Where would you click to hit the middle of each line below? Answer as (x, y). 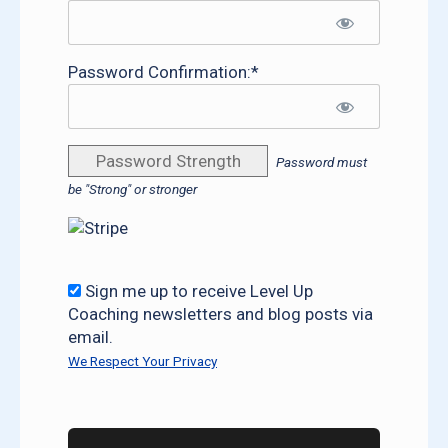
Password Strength (168, 161)
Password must (321, 162)
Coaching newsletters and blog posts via (220, 313)
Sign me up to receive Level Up (199, 290)
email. (90, 336)
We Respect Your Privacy (142, 360)
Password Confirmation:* (163, 72)
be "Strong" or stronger (132, 189)
